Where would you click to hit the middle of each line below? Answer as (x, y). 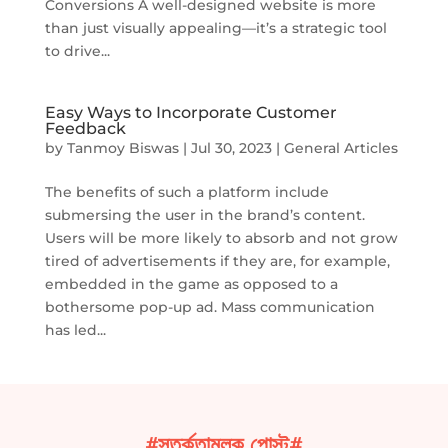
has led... (75, 330)
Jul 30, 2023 (231, 148)
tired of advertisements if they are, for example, (217, 261)
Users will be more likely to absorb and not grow (221, 238)
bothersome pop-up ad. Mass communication (209, 307)
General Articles (340, 148)
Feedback (85, 128)
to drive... (77, 51)
